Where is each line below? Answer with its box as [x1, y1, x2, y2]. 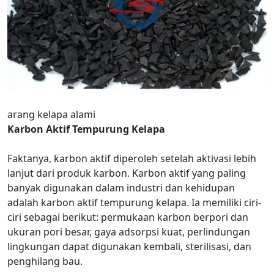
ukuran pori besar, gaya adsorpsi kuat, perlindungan [7, 225, 250, 239]
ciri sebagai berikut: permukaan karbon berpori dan [7, 210, 248, 224]
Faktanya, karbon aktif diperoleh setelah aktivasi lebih [7, 152, 256, 165]
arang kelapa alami [7, 108, 95, 121]
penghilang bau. [7, 254, 83, 268]
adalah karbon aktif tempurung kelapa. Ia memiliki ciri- [7, 196, 261, 209]
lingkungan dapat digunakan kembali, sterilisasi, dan [7, 240, 251, 253]
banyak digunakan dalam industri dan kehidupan [7, 181, 235, 194]
